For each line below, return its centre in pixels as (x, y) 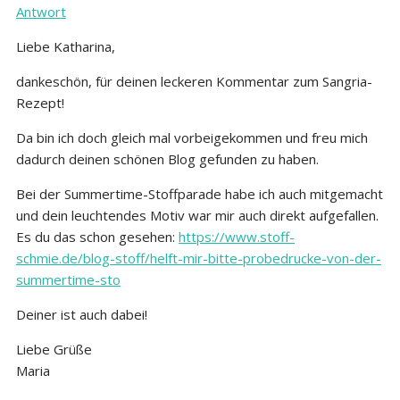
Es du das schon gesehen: (97, 236)
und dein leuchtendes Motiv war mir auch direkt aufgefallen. (197, 215)
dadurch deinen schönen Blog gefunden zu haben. (167, 158)
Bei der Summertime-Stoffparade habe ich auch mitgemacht (200, 193)
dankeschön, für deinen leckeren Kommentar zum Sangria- (194, 81)
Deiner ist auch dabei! (82, 314)
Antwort (41, 11)
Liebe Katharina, (66, 46)
